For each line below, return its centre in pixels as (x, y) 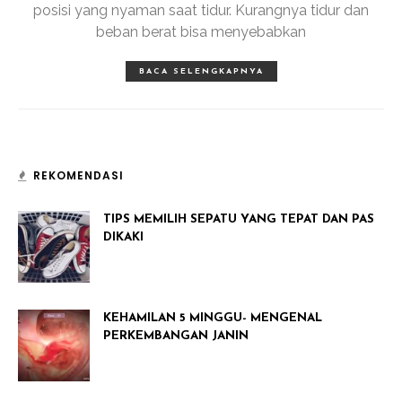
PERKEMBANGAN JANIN (176, 336)
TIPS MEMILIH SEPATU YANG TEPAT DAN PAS (239, 219)
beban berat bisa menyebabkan (201, 32)
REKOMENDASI (79, 175)
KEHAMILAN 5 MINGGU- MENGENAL (213, 318)
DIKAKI (123, 237)
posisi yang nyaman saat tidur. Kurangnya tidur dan (201, 10)
